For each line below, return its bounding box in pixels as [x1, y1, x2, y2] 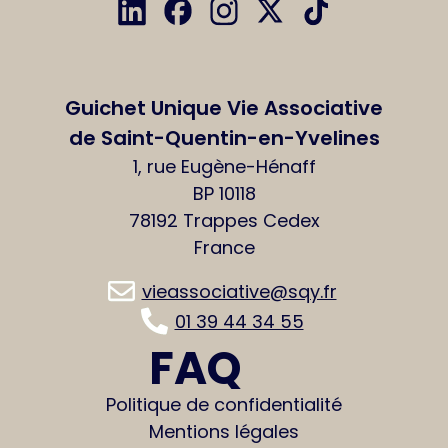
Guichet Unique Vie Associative [65, 94, 383, 122]
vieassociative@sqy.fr [141, 278, 337, 304]
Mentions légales [149, 419, 299, 444]
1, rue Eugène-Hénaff [132, 154, 316, 179]
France [193, 235, 255, 260]
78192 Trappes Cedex [128, 208, 320, 233]
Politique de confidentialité [106, 392, 342, 417]
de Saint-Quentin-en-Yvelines [68, 124, 380, 152]
